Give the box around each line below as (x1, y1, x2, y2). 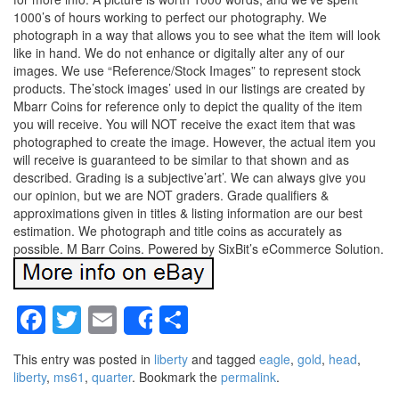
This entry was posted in (13, 349, 154, 368)
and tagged (188, 349, 259, 368)
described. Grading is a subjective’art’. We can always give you (13, 168, 366, 187)
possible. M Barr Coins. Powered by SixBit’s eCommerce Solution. (13, 240, 384, 258)
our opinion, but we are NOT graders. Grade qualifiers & (13, 186, 329, 205)
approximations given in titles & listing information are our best (13, 204, 362, 223)
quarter (92, 367, 132, 386)
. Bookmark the (132, 367, 221, 386)
